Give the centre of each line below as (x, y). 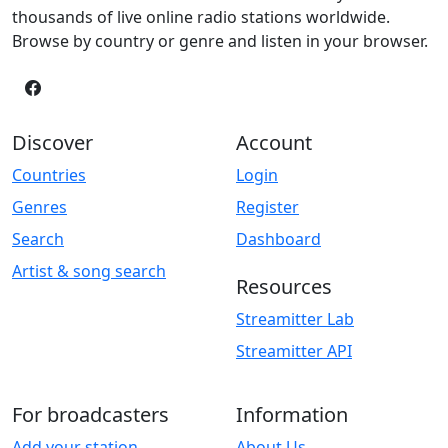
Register (267, 206)
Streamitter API (294, 350)
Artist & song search (89, 270)
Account (274, 142)
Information (292, 414)
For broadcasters (90, 414)
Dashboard (278, 238)
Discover (52, 142)
